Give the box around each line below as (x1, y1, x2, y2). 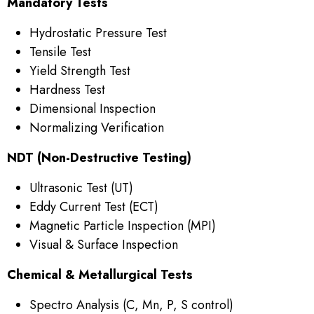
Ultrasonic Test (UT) (29, 179, 133, 198)
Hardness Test (29, 81, 105, 100)
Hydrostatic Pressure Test (29, 24, 167, 43)
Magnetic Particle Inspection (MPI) (29, 217, 216, 235)
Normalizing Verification (29, 118, 164, 137)
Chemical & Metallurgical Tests (7, 266, 193, 285)
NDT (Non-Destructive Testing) (7, 149, 191, 168)
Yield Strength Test (29, 62, 130, 81)
